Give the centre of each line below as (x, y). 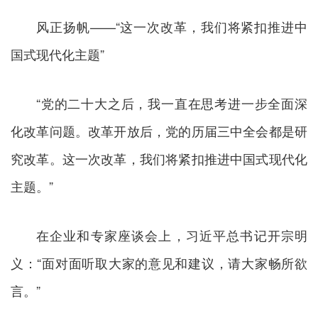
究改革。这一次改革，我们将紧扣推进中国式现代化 (159, 158)
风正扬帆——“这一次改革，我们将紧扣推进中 (172, 26)
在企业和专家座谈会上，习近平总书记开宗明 (172, 235)
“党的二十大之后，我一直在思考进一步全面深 (172, 103)
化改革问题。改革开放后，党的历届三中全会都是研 (159, 130)
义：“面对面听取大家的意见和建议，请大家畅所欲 (159, 262)
